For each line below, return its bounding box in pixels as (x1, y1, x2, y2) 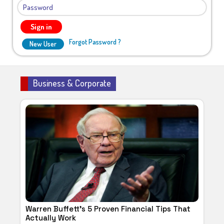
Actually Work (25, 212, 76, 222)
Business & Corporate (33, 77, 111, 88)
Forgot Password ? (69, 37, 121, 46)
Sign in (30, 22, 52, 31)
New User (29, 39, 57, 48)
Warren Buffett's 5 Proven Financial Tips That (25, 203, 191, 213)
